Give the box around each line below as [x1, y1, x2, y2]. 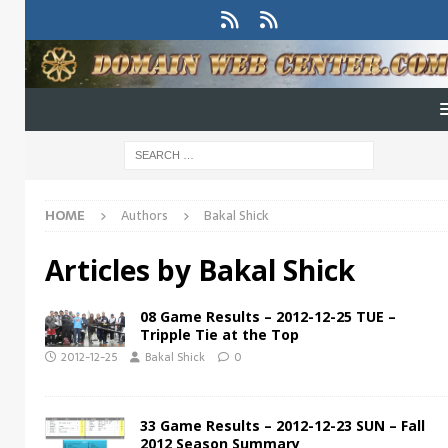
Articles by [45, 251, 198, 290]
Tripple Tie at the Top [140, 325, 299, 345]
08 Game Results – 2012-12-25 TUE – [140, 307, 396, 327]
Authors [121, 205, 168, 227]
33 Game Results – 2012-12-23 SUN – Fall [140, 416, 425, 436]
